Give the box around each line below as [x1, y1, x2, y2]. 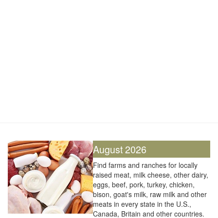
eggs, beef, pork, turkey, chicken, [93, 180, 195, 189]
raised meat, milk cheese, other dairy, [93, 170, 208, 180]
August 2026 [93, 142, 146, 156]
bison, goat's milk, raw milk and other [93, 189, 207, 199]
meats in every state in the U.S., [93, 199, 191, 209]
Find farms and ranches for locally [93, 160, 198, 170]
